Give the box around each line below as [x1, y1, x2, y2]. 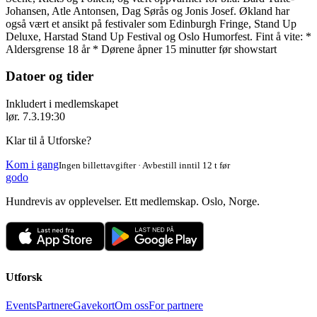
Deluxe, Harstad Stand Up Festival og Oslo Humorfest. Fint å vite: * [6, 30, 311, 42]
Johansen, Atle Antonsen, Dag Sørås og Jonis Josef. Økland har [6, 4, 289, 17]
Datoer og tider [6, 69, 93, 84]
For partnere [149, 299, 203, 311]
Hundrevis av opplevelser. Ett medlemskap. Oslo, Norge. [6, 195, 260, 208]
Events [6, 299, 36, 311]
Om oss [115, 299, 149, 311]
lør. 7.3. [6, 110, 40, 123]
